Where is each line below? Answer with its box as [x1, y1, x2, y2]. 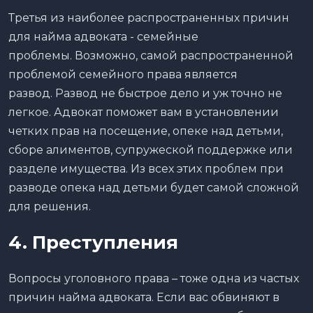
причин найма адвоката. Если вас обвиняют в [8, 290, 279, 304]
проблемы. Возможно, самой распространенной [8, 48, 293, 62]
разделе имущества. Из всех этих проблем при [8, 161, 284, 175]
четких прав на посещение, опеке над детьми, [8, 124, 283, 138]
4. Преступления [8, 231, 178, 254]
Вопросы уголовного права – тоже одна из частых [8, 271, 299, 285]
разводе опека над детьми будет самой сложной [8, 180, 299, 194]
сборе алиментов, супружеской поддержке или [8, 143, 293, 156]
